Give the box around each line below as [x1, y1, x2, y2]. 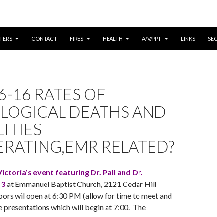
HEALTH [103, 35, 123, 42]
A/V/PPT [142, 35, 161, 42]
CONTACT [31, 35, 57, 42]
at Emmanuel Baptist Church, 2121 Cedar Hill [5, 179, 156, 188]
